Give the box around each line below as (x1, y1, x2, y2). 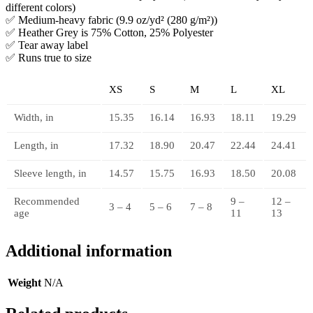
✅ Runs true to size (6, 51, 92, 64)
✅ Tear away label (6, 38, 88, 51)
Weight (8, 276, 41, 289)
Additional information (6, 241, 172, 260)
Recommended (14, 195, 80, 207)
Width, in (14, 111, 54, 123)
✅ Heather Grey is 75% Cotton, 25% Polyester (6, 26, 213, 38)
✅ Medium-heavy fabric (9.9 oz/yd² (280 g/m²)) (6, 13, 217, 26)
